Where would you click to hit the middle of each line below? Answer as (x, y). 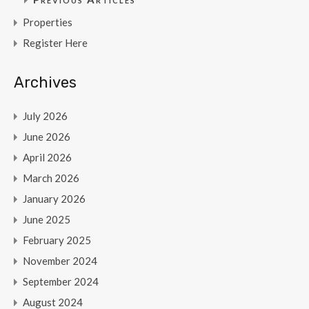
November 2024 (60, 261)
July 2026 (45, 116)
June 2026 (47, 137)
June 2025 (47, 220)
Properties (48, 22)
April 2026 (47, 158)
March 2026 (51, 178)
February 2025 (57, 240)
